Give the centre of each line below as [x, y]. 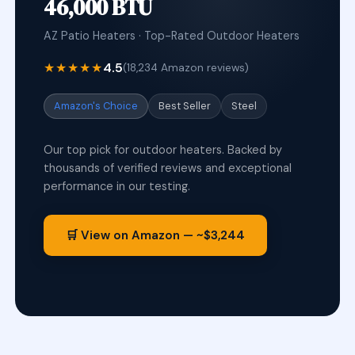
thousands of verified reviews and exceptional [168, 168]
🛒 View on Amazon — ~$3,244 [156, 235]
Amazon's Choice [96, 106]
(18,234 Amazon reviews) [186, 68]
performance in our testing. [117, 186]
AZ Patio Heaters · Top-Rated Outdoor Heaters [172, 36]
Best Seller [185, 106]
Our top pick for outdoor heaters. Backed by [163, 150]
